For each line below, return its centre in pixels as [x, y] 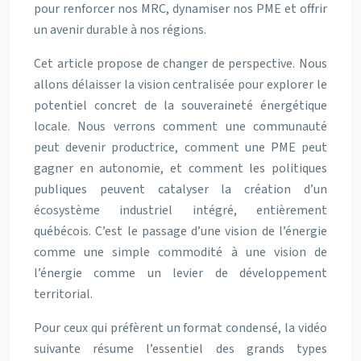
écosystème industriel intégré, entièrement [180, 210]
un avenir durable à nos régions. [120, 30]
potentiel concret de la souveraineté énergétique [180, 106]
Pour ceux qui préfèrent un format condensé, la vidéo [180, 328]
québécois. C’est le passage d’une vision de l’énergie [180, 231]
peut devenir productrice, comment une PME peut [180, 147]
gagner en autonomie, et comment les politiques [180, 168]
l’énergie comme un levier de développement [180, 273]
